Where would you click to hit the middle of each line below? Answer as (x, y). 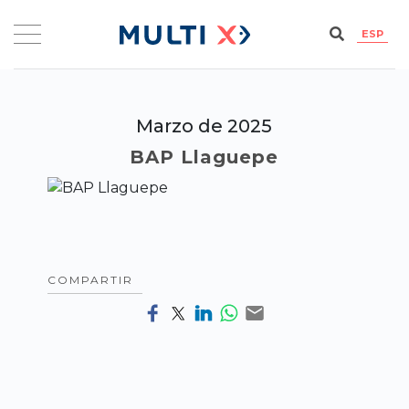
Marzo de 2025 (204, 126)
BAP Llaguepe (204, 157)
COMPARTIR (91, 279)
